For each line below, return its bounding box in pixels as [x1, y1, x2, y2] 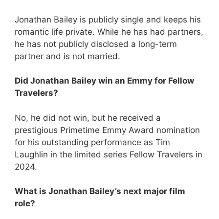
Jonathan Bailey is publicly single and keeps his [15, 14, 201, 24]
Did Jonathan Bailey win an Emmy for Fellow [15, 76, 194, 86]
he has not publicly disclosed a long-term [15, 39, 177, 49]
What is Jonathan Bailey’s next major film [15, 186, 185, 197]
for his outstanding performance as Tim [15, 137, 170, 147]
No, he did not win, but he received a [15, 112, 161, 123]
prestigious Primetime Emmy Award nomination [15, 125, 200, 135]
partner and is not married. [15, 51, 120, 61]
